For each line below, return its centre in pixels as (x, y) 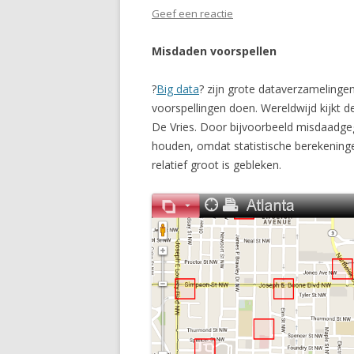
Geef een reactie (192, 13)
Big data (178, 89)
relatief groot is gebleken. (217, 165)
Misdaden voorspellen (214, 51)
